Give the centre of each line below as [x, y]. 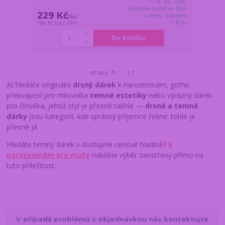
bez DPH [66, 23]
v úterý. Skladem [166, 15]
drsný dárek [96, 85]
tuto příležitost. [31, 166]
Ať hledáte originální [40, 85]
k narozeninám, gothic [154, 85]
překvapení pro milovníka [48, 95]
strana [99, 72]
